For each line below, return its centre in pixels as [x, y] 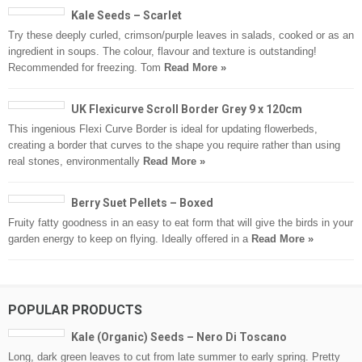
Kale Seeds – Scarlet [126, 15]
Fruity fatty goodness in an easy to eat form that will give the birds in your [181, 223]
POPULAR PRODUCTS [75, 310]
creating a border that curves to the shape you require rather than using [174, 145]
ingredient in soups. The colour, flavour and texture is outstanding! [162, 51]
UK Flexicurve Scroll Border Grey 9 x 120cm [187, 109]
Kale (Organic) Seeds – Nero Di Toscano [179, 337]
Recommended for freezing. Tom [86, 67]
